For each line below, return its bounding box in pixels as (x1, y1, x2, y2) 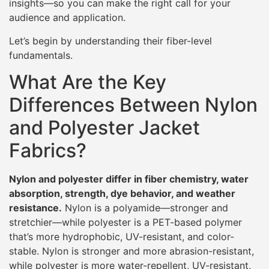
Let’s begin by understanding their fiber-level (9, 34, 212, 47)
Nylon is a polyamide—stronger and (62, 202, 228, 214)
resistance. (9, 202, 62, 214)
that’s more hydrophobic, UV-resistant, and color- (9, 231, 234, 243)
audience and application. (9, 11, 125, 24)
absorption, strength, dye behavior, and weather (9, 187, 235, 200)
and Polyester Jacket (9, 116, 200, 140)
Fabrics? (9, 139, 86, 163)
